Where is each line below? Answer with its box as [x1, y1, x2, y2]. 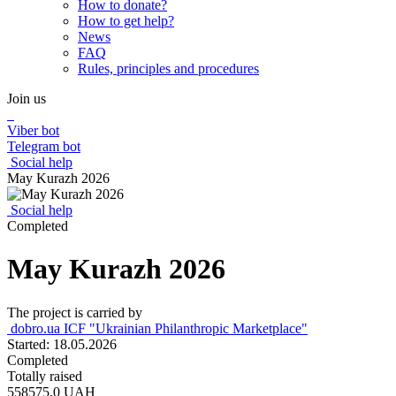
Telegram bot [7, 139, 80, 154]
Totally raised [7, 368, 82, 384]
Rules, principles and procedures [78, 61, 259, 76]
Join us [7, 91, 46, 106]
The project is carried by [7, 304, 142, 320]
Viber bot [7, 123, 59, 138]
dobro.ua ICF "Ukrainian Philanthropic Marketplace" [7, 320, 308, 336]
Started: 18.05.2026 [7, 336, 117, 352]
